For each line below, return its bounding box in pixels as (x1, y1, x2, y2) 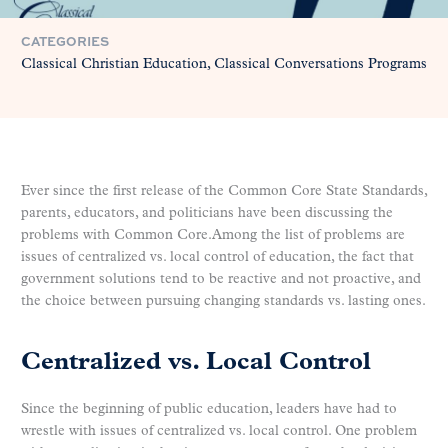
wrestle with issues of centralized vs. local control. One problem (21, 424, 417, 440)
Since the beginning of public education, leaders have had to (21, 402, 397, 418)
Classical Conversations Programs (214, 56, 427, 72)
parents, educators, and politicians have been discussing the (21, 205, 393, 221)
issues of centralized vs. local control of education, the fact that (21, 249, 414, 265)
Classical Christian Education (21, 56, 207, 72)
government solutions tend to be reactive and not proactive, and (21, 271, 421, 287)
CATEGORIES (21, 31, 109, 50)
